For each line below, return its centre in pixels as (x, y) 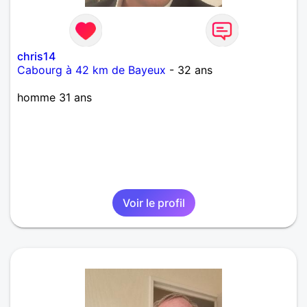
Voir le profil (153, 203)
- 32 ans (189, 70)
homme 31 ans (54, 98)
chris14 (36, 57)
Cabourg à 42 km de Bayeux (91, 70)
